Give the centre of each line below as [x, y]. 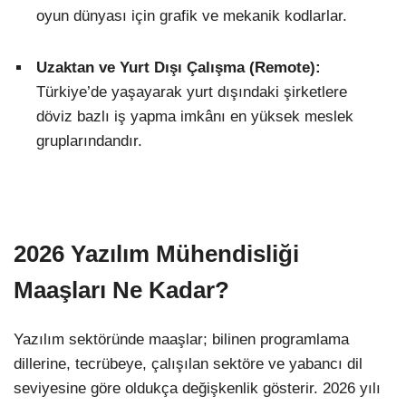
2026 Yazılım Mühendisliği [156, 253]
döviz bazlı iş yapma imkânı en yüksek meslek [195, 116]
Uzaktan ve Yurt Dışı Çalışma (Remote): [179, 67]
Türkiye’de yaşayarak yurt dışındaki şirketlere [192, 92]
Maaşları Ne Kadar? [121, 290]
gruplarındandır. [89, 140]
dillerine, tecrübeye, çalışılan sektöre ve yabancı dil [188, 364]
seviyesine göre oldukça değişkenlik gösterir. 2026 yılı [197, 389]
